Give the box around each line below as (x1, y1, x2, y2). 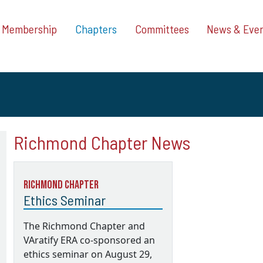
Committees (134, 22, 189, 36)
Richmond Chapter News (13, 130, 190, 153)
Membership (2, 22, 58, 36)
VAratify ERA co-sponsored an (23, 233, 155, 247)
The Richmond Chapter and (23, 219, 145, 232)
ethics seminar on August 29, (23, 247, 152, 261)
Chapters (75, 22, 117, 36)
